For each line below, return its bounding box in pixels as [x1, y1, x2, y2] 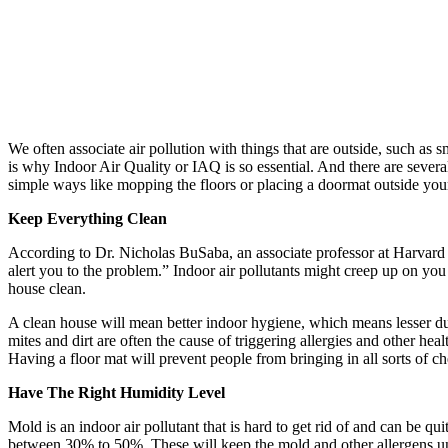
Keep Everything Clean [8, 210, 167, 228]
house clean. [8, 280, 86, 298]
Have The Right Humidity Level [8, 384, 225, 402]
